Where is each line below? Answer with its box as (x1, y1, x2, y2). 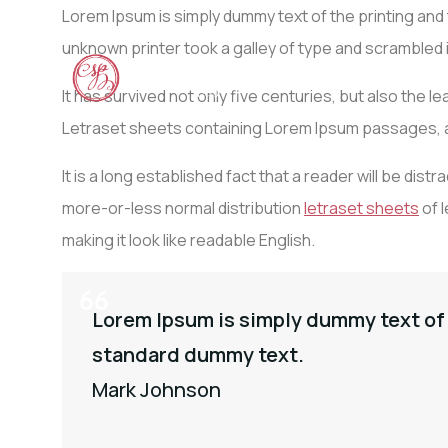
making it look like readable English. (62, 229, 315, 251)
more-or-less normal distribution (62, 197, 304, 219)
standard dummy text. (92, 341, 304, 368)
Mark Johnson (92, 376, 221, 403)
